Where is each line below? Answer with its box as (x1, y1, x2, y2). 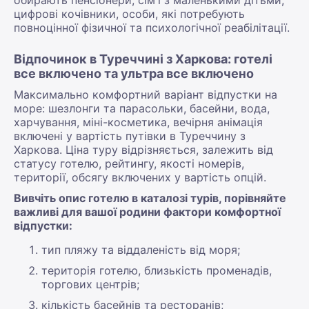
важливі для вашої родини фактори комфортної (14, 204, 281, 219)
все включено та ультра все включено (14, 66, 254, 81)
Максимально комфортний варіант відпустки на (14, 87, 277, 101)
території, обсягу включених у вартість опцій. (14, 170, 266, 184)
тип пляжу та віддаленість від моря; (41, 242, 240, 257)
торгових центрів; (41, 277, 139, 291)
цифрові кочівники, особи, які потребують (14, 6, 245, 21)
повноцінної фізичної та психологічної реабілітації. (14, 20, 290, 34)
